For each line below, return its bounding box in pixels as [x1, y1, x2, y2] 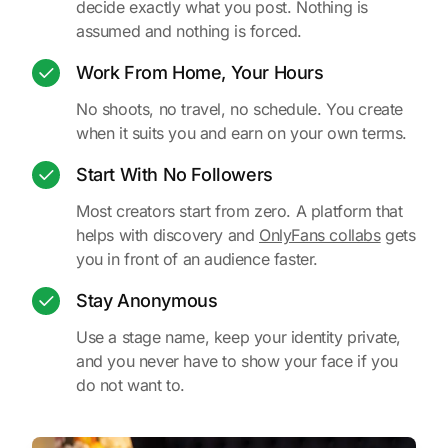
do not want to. [76, 375, 185, 395]
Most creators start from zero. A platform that [76, 201, 403, 221]
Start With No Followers [76, 164, 273, 185]
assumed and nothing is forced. [76, 21, 303, 41]
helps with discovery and [76, 225, 260, 245]
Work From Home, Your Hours [76, 62, 324, 83]
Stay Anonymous [76, 290, 218, 311]
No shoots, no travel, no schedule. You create [76, 99, 404, 119]
